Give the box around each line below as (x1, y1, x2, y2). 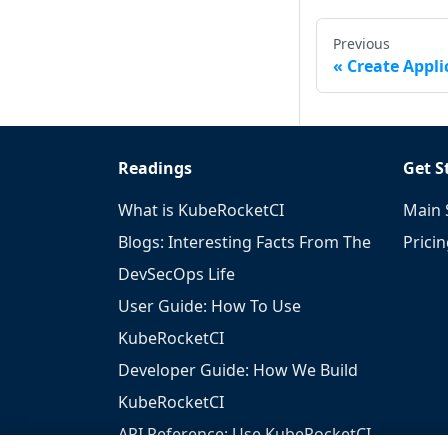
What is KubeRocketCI (118, 199, 284, 222)
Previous (333, 34, 390, 54)
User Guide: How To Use (118, 295, 301, 318)
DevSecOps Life (118, 263, 235, 286)
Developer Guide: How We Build (118, 359, 358, 382)
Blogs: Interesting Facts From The (118, 231, 371, 254)
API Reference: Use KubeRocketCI (118, 423, 371, 446)
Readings (118, 157, 192, 180)
